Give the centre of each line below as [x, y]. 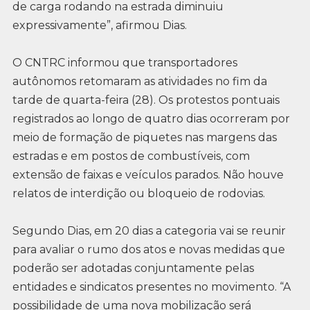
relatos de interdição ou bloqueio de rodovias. [138, 193]
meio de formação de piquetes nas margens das [144, 137]
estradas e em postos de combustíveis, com [131, 156]
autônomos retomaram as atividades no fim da [139, 81]
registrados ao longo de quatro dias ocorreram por [151, 118]
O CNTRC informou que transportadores [125, 62]
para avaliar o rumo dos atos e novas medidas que [148, 250]
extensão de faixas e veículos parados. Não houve [148, 174]
